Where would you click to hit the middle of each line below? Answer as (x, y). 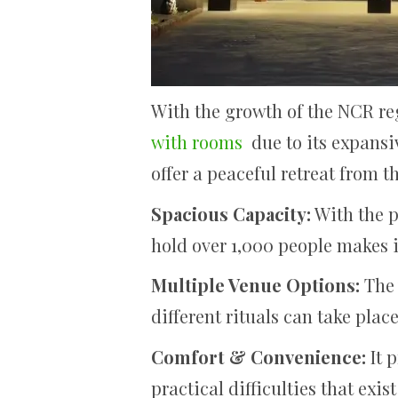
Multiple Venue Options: (258, 285)
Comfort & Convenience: (259, 356)
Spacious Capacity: (231, 213)
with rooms (197, 142)
